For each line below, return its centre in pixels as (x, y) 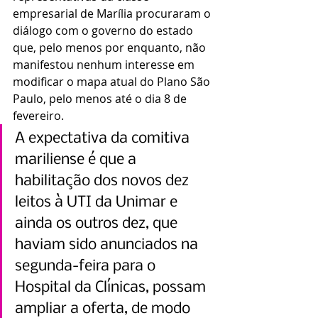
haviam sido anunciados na (108, 246)
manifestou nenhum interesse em (105, 65)
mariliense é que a (77, 160)
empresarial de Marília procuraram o (113, 14)
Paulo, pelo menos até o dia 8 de (101, 99)
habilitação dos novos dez (104, 182)
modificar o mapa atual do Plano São (113, 82)
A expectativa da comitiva (104, 139)
